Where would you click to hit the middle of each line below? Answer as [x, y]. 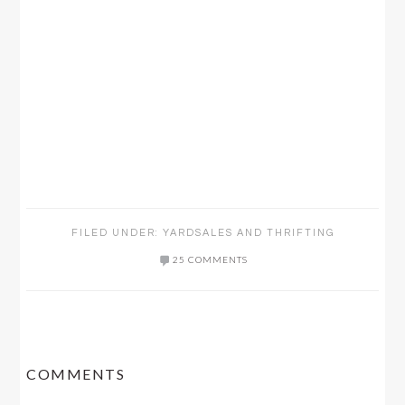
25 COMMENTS [210, 259]
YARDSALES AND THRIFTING [248, 232]
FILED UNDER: [117, 232]
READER [70, 351]
